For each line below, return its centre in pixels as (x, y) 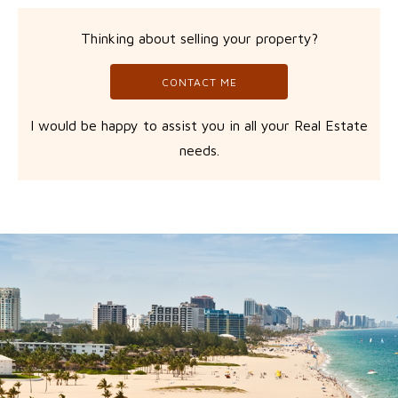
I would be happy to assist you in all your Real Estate (199, 125)
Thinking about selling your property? (199, 38)
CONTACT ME (199, 82)
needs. (199, 150)
